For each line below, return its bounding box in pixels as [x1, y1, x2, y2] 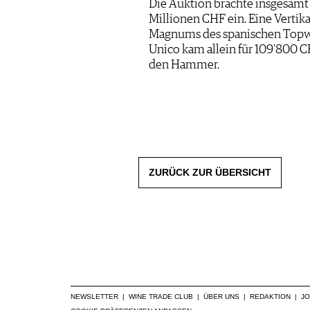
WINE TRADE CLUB [129, 292, 193, 300]
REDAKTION [250, 292, 291, 300]
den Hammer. [148, 58, 219, 71]
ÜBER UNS [203, 292, 239, 300]
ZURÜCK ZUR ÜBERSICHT [148, 166, 271, 178]
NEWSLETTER [71, 292, 118, 300]
